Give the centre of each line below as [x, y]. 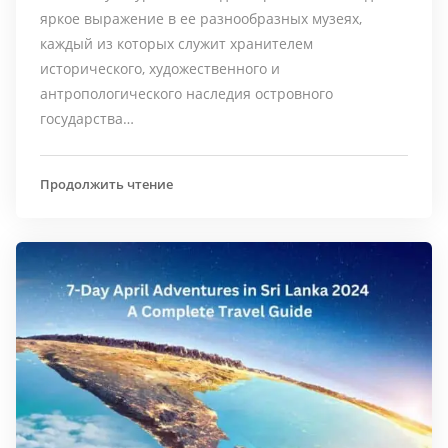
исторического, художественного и [160, 69]
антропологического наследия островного [186, 94]
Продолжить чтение [106, 184]
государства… [87, 119]
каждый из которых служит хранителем [176, 44]
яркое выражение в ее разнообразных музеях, [201, 19]
